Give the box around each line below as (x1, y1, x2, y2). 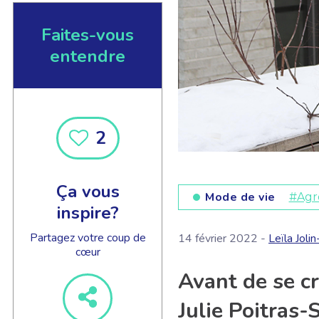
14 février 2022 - (178, 231, 268, 247)
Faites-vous (41, 23, 134, 46)
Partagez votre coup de (29, 229, 146, 246)
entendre (50, 44, 125, 68)
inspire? (56, 201, 119, 224)
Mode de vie (205, 189, 276, 206)
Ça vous (56, 179, 120, 203)
